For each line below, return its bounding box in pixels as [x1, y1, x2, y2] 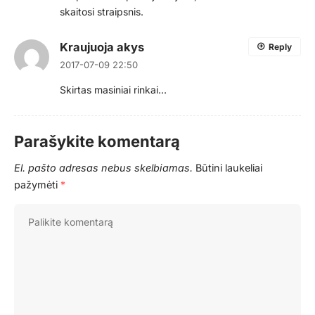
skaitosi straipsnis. [60, 5, 143, 18]
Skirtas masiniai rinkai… [60, 83, 167, 96]
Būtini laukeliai [195, 161, 262, 174]
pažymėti [14, 178, 60, 191]
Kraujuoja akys [60, 39, 144, 54]
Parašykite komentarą [14, 131, 180, 150]
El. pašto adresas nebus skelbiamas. [14, 161, 193, 174]
